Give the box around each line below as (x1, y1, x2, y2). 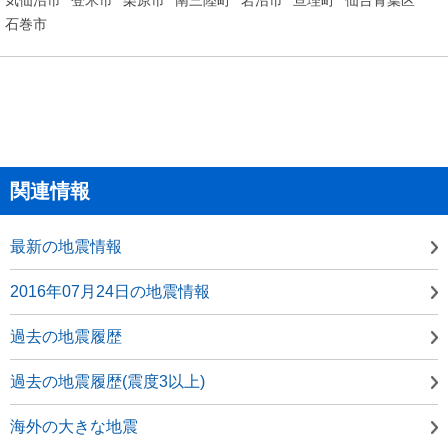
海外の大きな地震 (10, 417, 138, 435)
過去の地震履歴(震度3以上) (10, 372, 205, 390)
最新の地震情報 (10, 237, 122, 255)
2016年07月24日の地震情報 (10, 282, 210, 300)
